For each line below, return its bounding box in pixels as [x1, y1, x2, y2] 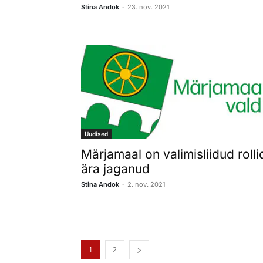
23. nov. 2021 [127, 2, 169, 11]
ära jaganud [81, 161, 150, 176]
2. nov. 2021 [127, 180, 165, 188]
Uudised [85, 130, 108, 137]
